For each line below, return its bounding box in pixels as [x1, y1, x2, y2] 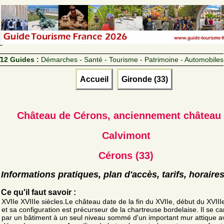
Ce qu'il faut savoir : [1, 187, 76, 196]
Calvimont [101, 129, 150, 141]
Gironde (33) [121, 74, 168, 83]
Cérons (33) [98, 149, 153, 161]
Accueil [80, 74, 108, 83]
